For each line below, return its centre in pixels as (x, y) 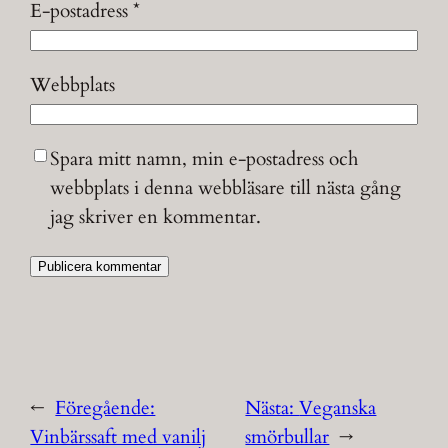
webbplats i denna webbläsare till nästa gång (226, 187)
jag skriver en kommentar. (156, 216)
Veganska (338, 408)
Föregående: (105, 408)
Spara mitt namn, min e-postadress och (204, 158)
